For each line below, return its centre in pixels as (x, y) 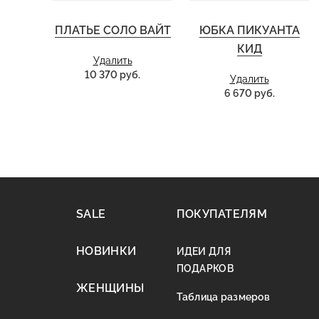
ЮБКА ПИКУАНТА (249, 30)
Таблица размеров (223, 297)
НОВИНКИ (106, 251)
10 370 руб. (113, 75)
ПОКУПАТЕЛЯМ (222, 214)
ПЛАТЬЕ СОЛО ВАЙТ (113, 30)
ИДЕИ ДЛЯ (203, 251)
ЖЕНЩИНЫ (110, 288)
